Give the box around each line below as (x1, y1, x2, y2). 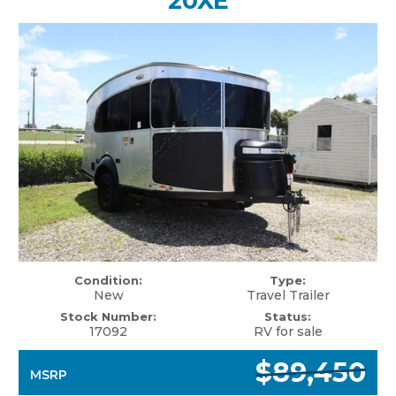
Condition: (74, 273, 142, 288)
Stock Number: (60, 309, 156, 324)
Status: (264, 309, 311, 324)
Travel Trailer (246, 287, 330, 304)
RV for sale (253, 324, 323, 340)
